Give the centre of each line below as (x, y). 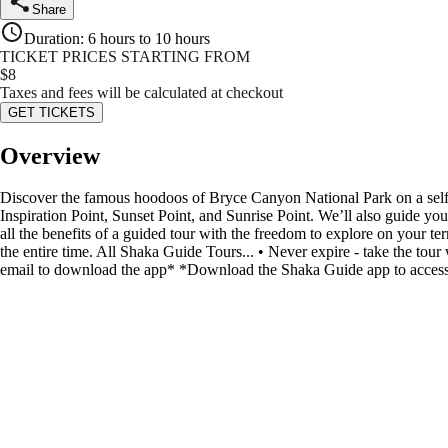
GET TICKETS (51, 112)
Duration (52, 38)
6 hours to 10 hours (149, 38)
